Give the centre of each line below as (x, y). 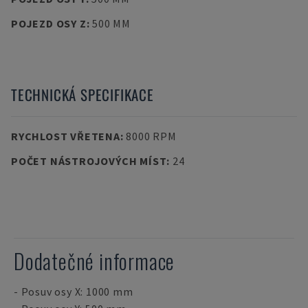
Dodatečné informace (95, 261)
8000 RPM (151, 136)
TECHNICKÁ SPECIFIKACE (82, 95)
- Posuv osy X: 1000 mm (74, 291)
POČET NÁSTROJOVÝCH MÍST (89, 161)
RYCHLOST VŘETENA (66, 136)
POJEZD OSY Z (71, 23)
